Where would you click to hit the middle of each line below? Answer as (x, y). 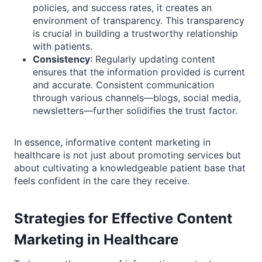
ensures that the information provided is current (139, 72)
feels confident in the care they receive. (102, 181)
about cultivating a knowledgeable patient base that (130, 168)
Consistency (61, 59)
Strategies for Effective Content (123, 219)
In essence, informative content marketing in (112, 142)
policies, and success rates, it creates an (122, 8)
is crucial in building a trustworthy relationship (135, 34)
